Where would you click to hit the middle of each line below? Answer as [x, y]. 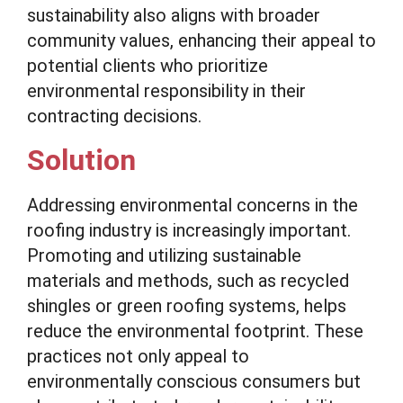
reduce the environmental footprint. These [195, 331]
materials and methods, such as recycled [188, 281]
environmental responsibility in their [166, 91]
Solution [81, 160]
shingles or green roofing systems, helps [187, 306]
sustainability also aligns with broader [174, 15]
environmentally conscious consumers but [194, 381]
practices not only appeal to [138, 356]
